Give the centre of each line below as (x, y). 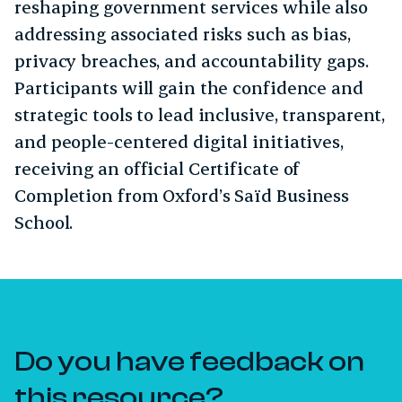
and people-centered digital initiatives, (179, 141)
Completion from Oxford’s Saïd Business (182, 195)
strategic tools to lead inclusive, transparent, (200, 114)
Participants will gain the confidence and (189, 87)
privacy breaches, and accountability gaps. (192, 61)
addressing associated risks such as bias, (183, 34)
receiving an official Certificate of (157, 168)
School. (44, 222)
